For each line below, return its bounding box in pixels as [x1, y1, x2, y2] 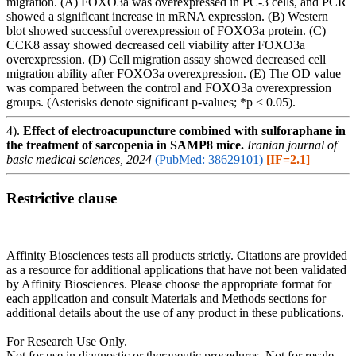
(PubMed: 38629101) [155, 152, 263, 166]
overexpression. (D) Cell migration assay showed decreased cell [6, 52, 326, 66]
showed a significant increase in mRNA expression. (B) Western [6, 9, 328, 23]
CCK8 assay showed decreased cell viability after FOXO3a [6, 37, 305, 52]
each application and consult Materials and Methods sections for [6, 292, 326, 306]
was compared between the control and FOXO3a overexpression [6, 80, 331, 95]
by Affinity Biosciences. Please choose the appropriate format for [6, 277, 331, 292]
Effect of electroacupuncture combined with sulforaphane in [23, 123, 346, 137]
